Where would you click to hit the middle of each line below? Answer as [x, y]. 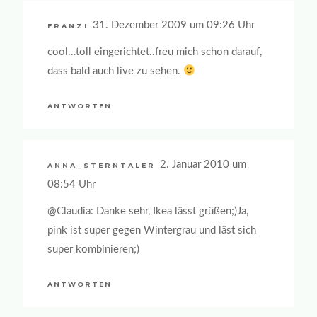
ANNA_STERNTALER [102, 165]
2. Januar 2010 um [203, 164]
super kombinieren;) [93, 249]
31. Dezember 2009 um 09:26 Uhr [174, 25]
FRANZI [68, 25]
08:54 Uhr [71, 184]
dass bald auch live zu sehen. [115, 71]
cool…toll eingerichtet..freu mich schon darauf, [155, 52]
